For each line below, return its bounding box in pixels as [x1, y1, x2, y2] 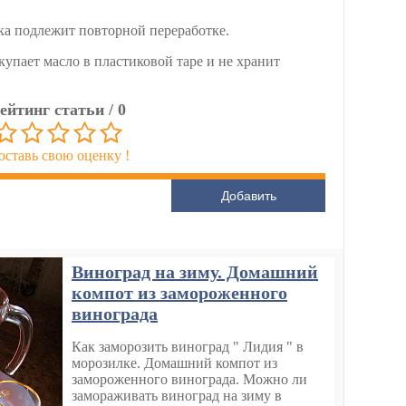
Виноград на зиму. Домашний [72, 262, 318, 283]
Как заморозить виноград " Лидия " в [72, 339, 304, 355]
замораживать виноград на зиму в [72, 388, 282, 404]
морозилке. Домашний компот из [72, 355, 277, 372]
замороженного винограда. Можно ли [72, 372, 307, 388]
